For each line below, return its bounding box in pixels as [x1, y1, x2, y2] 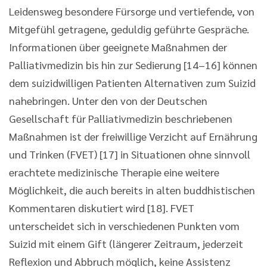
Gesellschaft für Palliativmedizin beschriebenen [9, 111, 232, 125]
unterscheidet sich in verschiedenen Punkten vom [9, 218, 240, 232]
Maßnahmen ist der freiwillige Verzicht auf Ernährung [9, 129, 257, 143]
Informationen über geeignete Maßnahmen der [9, 39, 227, 54]
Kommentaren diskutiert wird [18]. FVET [9, 200, 194, 215]
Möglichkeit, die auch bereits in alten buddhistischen [9, 182, 255, 197]
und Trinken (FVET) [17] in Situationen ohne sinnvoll [9, 147, 250, 161]
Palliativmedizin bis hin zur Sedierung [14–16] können [9, 57, 257, 72]
